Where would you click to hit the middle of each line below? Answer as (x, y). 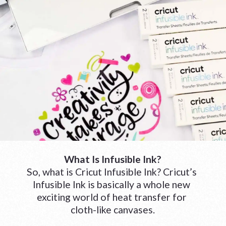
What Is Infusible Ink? (112, 159)
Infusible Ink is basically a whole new (112, 184)
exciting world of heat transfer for (111, 197)
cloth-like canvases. (112, 209)
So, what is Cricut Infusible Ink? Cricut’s (111, 172)
